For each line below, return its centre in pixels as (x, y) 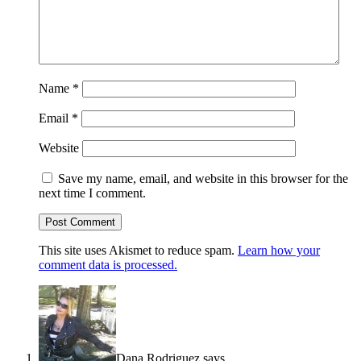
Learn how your (279, 251)
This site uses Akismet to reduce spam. (138, 251)
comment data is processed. (108, 265)
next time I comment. (92, 193)
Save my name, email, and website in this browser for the (203, 179)
